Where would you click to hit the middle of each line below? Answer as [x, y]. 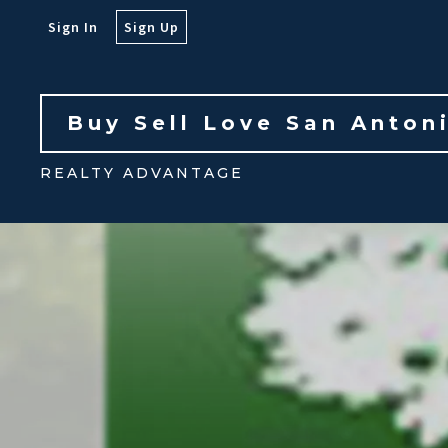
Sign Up [151, 27]
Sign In [73, 27]
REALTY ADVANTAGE [142, 173]
